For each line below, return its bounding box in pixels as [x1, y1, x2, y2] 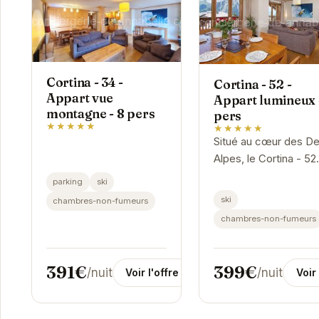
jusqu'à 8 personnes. [214, 221, 316, 234]
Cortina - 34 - [46, 74, 124, 90]
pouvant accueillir [214, 204, 299, 217]
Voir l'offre [125, 266, 179, 278]
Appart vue [46, 90, 114, 105]
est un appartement [214, 169, 310, 183]
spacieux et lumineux [214, 187, 317, 200]
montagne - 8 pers [46, 105, 155, 121]
